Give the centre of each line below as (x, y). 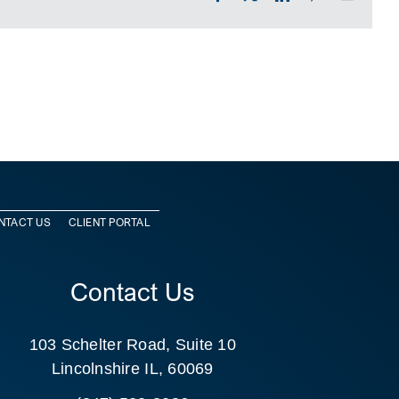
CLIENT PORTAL (109, 222)
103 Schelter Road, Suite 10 (132, 345)
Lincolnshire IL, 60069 (132, 369)
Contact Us (133, 292)
